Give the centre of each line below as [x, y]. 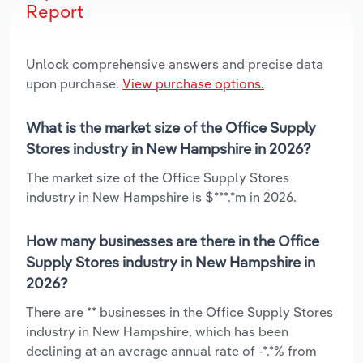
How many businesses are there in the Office [173, 241]
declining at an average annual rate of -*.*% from [171, 350]
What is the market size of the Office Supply [171, 127]
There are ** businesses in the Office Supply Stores [179, 312]
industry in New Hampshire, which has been [157, 331]
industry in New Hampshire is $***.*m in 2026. [161, 196]
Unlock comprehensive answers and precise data [175, 64]
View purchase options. [193, 83]
